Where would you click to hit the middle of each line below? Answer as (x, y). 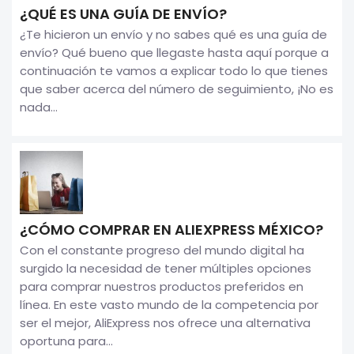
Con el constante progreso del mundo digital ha (162, 250)
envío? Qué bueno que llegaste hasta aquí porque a (174, 52)
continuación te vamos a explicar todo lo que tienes (174, 70)
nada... (39, 107)
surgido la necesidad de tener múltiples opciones (166, 268)
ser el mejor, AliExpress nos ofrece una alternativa (165, 322)
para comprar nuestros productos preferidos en (162, 286)
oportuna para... (66, 341)
